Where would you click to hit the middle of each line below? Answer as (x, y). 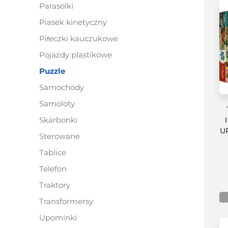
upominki (61, 218)
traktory (57, 185)
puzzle (55, 71)
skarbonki (61, 120)
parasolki (59, 6)
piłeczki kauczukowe (81, 38)
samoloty (59, 104)
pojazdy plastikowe (78, 55)
